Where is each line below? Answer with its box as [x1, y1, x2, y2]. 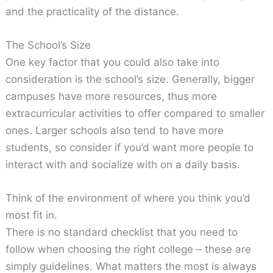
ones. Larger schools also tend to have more [5, 124, 224, 136]
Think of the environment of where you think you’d [5, 192, 251, 205]
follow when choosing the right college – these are [5, 243, 252, 256]
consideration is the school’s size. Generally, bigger [5, 73, 255, 85]
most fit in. [5, 209, 58, 222]
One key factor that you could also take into [5, 55, 220, 68]
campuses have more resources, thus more [5, 90, 218, 102]
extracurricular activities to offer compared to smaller [5, 107, 265, 119]
